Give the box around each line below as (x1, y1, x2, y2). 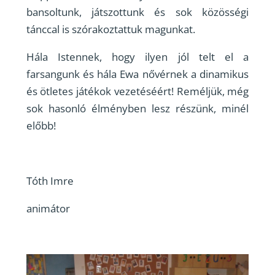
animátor (26, 201, 70, 215)
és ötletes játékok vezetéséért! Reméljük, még (26, 83, 249, 98)
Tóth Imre (26, 173, 74, 188)
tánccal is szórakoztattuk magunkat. (26, 21, 195, 36)
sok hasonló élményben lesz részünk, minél (26, 101, 249, 115)
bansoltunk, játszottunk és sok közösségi (26, 4, 249, 19)
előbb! (26, 118, 56, 133)
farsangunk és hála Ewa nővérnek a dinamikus (26, 66, 249, 81)
